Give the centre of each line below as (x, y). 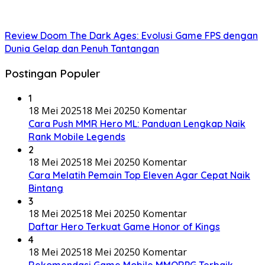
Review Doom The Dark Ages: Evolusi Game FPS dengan (131, 36)
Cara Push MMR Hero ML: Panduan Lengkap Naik (137, 123)
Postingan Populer (53, 73)
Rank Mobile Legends (77, 136)
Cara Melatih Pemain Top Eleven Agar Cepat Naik (139, 175)
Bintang (46, 188)
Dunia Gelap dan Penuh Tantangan (82, 49)
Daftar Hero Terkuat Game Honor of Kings (124, 226)
